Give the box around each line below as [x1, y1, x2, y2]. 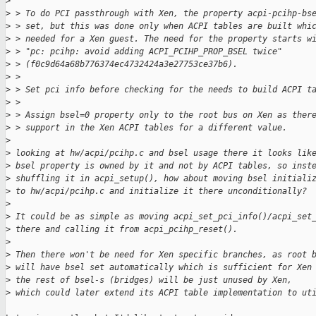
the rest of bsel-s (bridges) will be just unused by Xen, [11, 275, 292, 286]
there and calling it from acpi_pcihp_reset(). [11, 224, 238, 235]
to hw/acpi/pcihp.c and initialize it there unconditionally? [11, 186, 307, 197]
